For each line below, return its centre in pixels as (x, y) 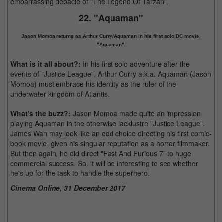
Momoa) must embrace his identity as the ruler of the (93, 84)
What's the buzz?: (41, 113)
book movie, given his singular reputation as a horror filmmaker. (110, 143)
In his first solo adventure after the (135, 64)
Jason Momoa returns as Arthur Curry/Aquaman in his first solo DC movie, (111, 36)
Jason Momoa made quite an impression (136, 113)
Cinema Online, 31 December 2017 (68, 188)
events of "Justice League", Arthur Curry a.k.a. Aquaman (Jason (111, 74)
